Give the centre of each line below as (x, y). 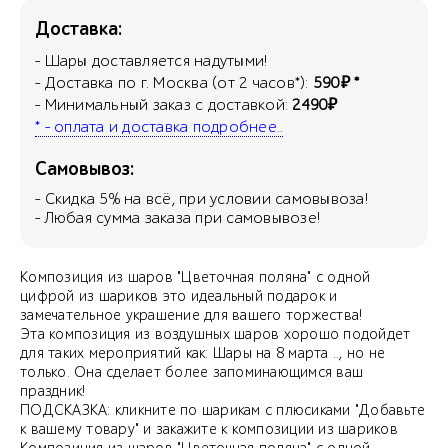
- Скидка (67, 198)
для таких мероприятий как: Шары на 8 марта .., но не (202, 353)
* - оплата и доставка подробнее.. (159, 126)
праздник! (53, 391)
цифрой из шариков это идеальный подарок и (179, 296)
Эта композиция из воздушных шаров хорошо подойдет (215, 334)
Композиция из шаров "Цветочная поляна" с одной (195, 277)
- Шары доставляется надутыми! (151, 60)
